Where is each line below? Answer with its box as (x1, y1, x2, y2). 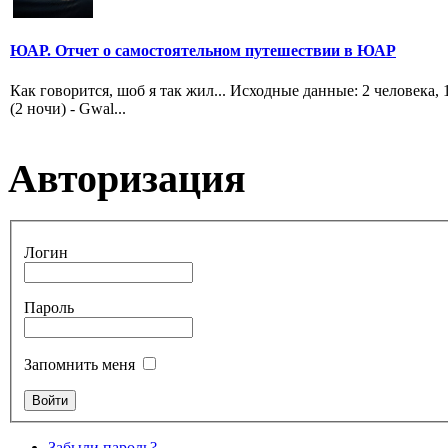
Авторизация (8, 155, 246, 201)
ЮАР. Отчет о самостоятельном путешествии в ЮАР (10, 42, 396, 60)
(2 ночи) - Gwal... (10, 99, 126, 117)
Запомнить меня (24, 356, 135, 374)
